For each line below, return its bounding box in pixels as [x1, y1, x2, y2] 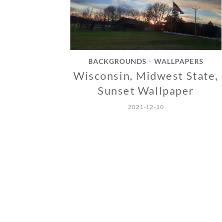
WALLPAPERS [154, 57, 204, 66]
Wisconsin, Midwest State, [73, 69, 219, 83]
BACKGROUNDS [88, 57, 147, 66]
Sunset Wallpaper [98, 84, 194, 98]
